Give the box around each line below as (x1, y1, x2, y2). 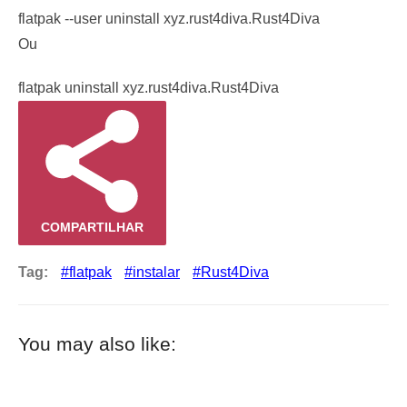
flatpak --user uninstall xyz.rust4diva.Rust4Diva (18, 10, 320, 26)
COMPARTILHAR (41, 219, 144, 234)
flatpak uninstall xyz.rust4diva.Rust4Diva (18, 79, 279, 95)
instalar (133, 263, 180, 280)
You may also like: (18, 333, 176, 354)
